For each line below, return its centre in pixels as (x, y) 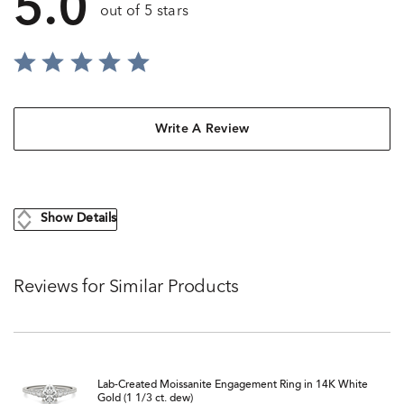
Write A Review (202, 129)
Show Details (78, 220)
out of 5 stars (144, 12)
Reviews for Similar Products (126, 287)
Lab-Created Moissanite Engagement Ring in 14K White (232, 385)
